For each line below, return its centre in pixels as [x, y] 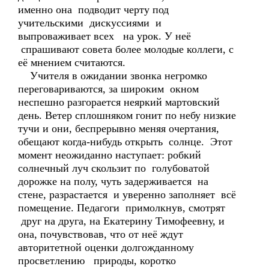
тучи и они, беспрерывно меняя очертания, [119, 128]
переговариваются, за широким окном [108, 89]
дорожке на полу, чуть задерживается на [113, 181]
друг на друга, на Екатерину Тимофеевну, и [121, 221]
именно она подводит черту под [93, 10]
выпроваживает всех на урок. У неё [106, 36]
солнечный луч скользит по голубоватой [114, 168]
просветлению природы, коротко [98, 261]
